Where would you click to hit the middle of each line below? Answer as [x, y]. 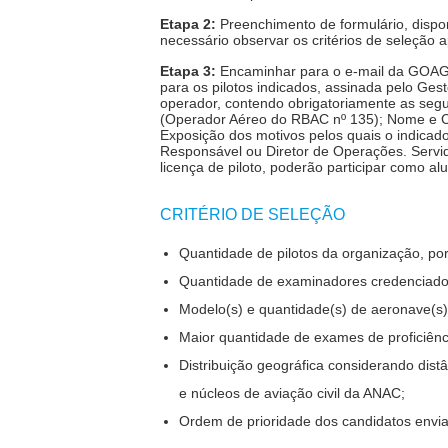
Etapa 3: [188, 70]
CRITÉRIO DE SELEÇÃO [253, 215]
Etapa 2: [188, 23]
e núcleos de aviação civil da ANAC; [291, 393]
